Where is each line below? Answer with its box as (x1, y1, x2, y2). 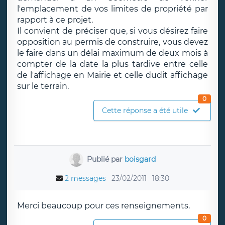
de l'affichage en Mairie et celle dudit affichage (17, 70, 208, 80)
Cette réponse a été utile (102, 106, 188, 115)
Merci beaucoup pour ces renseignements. (17, 201, 190, 210)
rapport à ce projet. (17, 15, 93, 25)
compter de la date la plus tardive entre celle (17, 59, 208, 69)
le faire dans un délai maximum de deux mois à (17, 48, 208, 58)
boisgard (125, 154, 156, 164)
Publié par (87, 154, 125, 164)
